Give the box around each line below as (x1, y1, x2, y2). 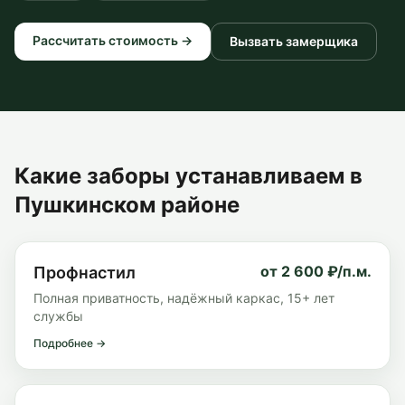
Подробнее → (33, 336, 106, 350)
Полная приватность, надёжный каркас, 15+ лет (33, 290, 334, 306)
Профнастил (33, 263, 136, 282)
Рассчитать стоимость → (33, 33, 193, 48)
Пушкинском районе (14, 192, 240, 218)
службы (33, 308, 83, 324)
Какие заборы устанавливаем (14, 163, 350, 189)
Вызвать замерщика (230, 33, 358, 49)
